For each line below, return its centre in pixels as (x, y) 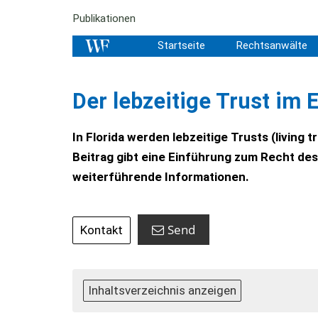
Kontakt (102, 230)
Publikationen (104, 18)
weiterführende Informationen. (161, 177)
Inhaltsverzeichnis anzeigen (162, 290)
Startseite (181, 45)
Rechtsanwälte (271, 45)
